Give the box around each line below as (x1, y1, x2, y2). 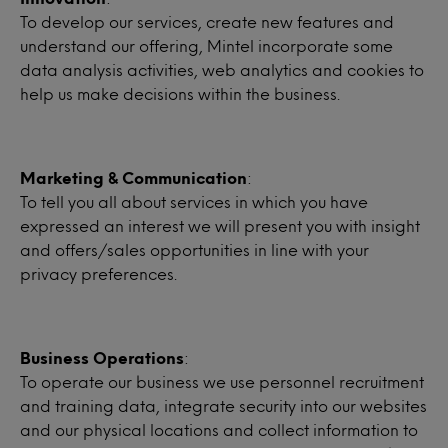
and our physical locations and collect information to (20, 423, 418, 436)
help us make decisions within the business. (20, 87, 340, 100)
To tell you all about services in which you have (20, 195, 368, 208)
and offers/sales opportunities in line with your (20, 243, 369, 256)
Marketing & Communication (20, 171, 247, 184)
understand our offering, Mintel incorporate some (20, 39, 393, 52)
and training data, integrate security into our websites (20, 399, 427, 412)
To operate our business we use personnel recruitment (20, 375, 424, 388)
